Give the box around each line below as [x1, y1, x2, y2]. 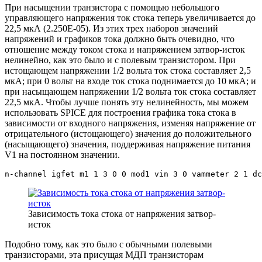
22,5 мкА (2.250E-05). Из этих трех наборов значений [5, 23, 218, 33]
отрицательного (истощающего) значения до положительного [5, 128, 251, 139]
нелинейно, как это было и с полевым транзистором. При [5, 54, 236, 65]
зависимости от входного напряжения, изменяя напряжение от [5, 118, 256, 128]
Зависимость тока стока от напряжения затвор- [28, 208, 216, 219]
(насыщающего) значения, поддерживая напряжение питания [5, 139, 250, 149]
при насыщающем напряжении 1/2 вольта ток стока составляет [5, 86, 256, 96]
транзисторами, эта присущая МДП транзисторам [5, 249, 204, 260]
